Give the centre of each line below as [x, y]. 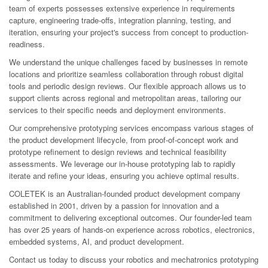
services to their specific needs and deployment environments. [118, 110]
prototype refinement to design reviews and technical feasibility [118, 152]
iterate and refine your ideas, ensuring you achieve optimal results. [124, 176]
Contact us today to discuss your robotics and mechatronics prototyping [134, 259]
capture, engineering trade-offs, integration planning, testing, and [120, 20]
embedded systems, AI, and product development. [97, 241]
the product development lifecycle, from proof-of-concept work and [124, 140]
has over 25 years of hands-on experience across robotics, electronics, [132, 229]
